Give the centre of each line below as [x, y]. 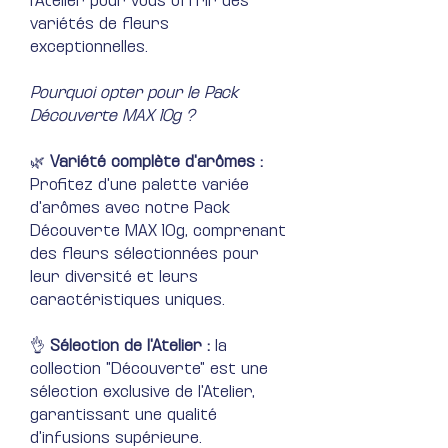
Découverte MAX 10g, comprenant [158, 232]
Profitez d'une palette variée [139, 186]
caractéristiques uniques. [127, 301]
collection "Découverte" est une [149, 370]
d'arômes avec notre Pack [130, 209]
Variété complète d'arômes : [156, 163]
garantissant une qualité [123, 416]
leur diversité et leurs [114, 278]
